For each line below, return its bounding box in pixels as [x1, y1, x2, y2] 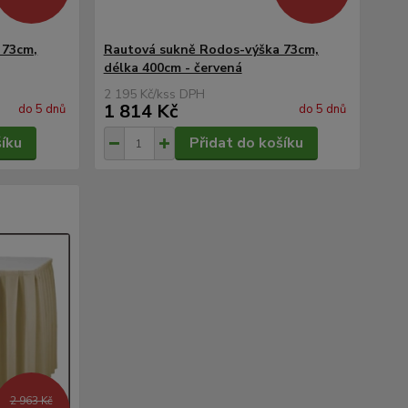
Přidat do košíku [189, 133, 303, 153]
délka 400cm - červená [103, 59, 242, 76]
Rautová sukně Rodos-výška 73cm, [103, 41, 319, 58]
